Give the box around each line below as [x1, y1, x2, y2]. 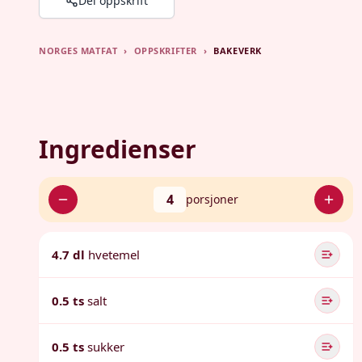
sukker [87, 339, 124, 355]
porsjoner [186, 192, 239, 207]
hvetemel [88, 246, 140, 263]
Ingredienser [39, 133, 196, 166]
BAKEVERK [213, 44, 262, 57]
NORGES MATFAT [39, 44, 118, 57]
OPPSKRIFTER [133, 44, 197, 57]
